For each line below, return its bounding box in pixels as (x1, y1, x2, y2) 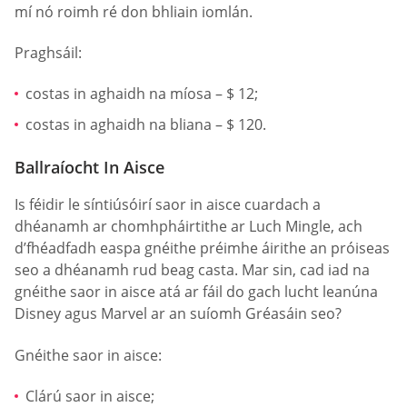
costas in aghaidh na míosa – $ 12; (25, 84, 258, 104)
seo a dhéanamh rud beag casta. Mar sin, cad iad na (15, 260, 370, 281)
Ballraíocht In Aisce (15, 156, 164, 179)
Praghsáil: (15, 42, 82, 63)
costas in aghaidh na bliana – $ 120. (25, 114, 266, 134)
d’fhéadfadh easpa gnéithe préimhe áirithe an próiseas (15, 238, 390, 259)
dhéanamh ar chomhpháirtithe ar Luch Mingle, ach (15, 216, 362, 237)
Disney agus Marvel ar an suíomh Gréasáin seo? (15, 303, 342, 324)
